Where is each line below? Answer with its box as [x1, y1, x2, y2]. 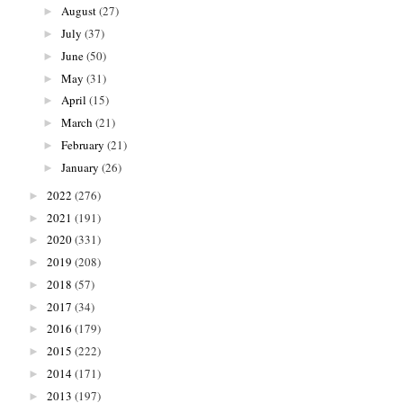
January [60, 158, 102, 175]
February [60, 136, 107, 153]
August [60, 3, 99, 20]
